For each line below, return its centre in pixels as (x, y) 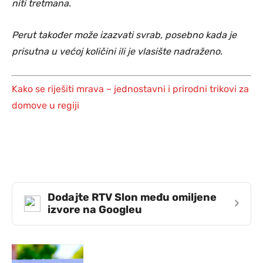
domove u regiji (45, 105)
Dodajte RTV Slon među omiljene (132, 197)
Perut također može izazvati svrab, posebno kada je (124, 35)
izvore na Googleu (95, 209)
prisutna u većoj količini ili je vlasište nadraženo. (117, 51)
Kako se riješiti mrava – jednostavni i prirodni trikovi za (130, 89)
